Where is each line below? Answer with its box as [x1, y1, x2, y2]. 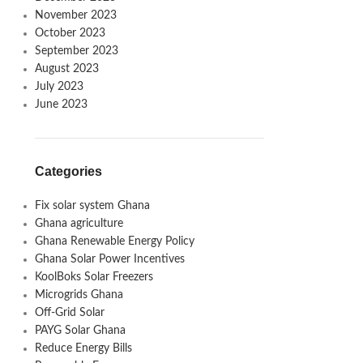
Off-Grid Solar [34, 306, 105, 318]
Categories [34, 164, 102, 178]
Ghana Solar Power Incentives [34, 253, 185, 265]
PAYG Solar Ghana [34, 324, 126, 336]
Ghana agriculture [34, 217, 123, 229]
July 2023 [34, 80, 83, 92]
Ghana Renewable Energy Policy [34, 235, 194, 247]
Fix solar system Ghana [34, 199, 150, 211]
